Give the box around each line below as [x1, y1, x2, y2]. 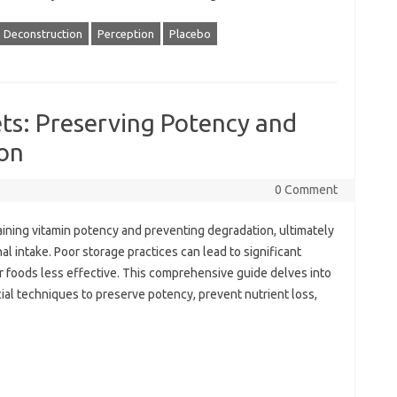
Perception [97, 27, 154, 40]
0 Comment [274, 183, 338, 197]
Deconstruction [3, 27, 82, 40]
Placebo [168, 27, 211, 40]
